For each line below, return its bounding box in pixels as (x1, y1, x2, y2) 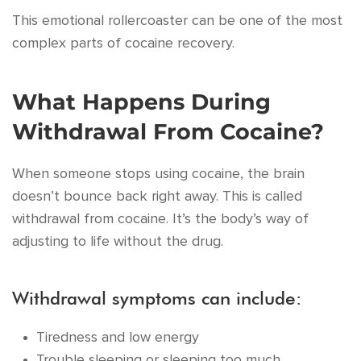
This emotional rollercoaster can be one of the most (12, 14, 342, 28)
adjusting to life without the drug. (12, 234, 223, 249)
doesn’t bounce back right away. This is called (12, 189, 302, 204)
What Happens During (12, 89, 271, 115)
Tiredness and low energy (36, 330, 199, 345)
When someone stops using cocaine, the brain (12, 167, 305, 181)
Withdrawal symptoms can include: (12, 287, 301, 309)
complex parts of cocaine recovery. (12, 36, 234, 51)
